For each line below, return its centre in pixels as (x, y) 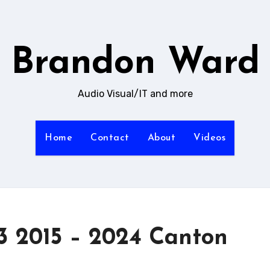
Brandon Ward (135, 64)
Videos (209, 138)
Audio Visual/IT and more (135, 94)
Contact (110, 138)
